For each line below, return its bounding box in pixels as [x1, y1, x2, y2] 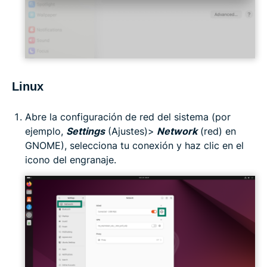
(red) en [197, 125, 236, 137]
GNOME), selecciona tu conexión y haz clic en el [25, 139, 244, 151]
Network [157, 125, 197, 137]
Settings [66, 125, 105, 137]
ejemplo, [25, 125, 66, 137]
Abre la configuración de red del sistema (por [25, 110, 231, 123]
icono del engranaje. [25, 153, 116, 166]
